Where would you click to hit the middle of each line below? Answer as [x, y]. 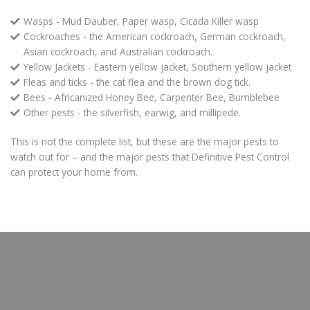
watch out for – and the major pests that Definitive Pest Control [150, 157]
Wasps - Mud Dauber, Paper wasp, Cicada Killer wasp [141, 21]
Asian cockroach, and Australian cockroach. [118, 52]
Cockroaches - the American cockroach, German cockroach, [155, 37]
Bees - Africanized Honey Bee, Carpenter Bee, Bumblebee [152, 98]
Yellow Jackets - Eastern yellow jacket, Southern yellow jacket [157, 67]
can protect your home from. [74, 172]
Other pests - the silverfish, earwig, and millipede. [132, 113]
